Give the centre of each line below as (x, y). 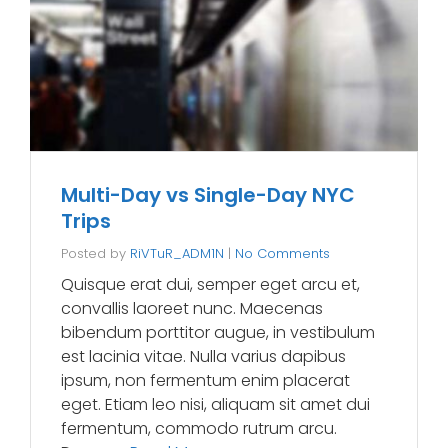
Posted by (95, 254)
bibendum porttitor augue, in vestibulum (218, 333)
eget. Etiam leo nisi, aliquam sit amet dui (215, 405)
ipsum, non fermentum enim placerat (205, 381)
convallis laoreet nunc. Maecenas (192, 309)
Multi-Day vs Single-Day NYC (208, 195)
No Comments (282, 254)
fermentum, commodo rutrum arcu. (199, 429)
